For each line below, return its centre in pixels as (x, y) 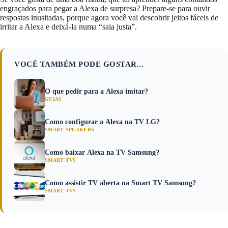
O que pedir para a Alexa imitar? (96, 91)
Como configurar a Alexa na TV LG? (102, 122)
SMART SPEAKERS (70, 129)
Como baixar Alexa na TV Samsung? (102, 152)
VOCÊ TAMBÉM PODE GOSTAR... (79, 64)
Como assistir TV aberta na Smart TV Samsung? (120, 183)
